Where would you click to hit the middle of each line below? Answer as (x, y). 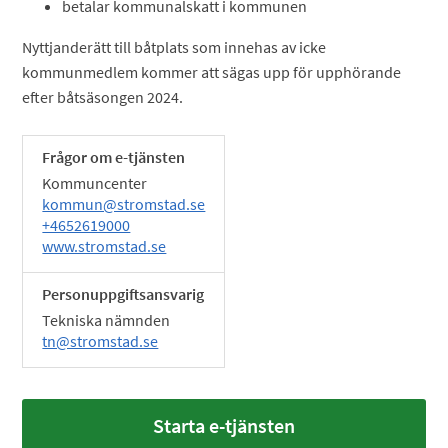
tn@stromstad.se (100, 341)
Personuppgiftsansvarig (123, 294)
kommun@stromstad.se (124, 204)
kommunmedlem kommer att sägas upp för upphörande (212, 72)
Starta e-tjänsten (224, 425)
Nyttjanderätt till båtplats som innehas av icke (174, 47)
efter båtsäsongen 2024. (103, 97)
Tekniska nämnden (106, 320)
